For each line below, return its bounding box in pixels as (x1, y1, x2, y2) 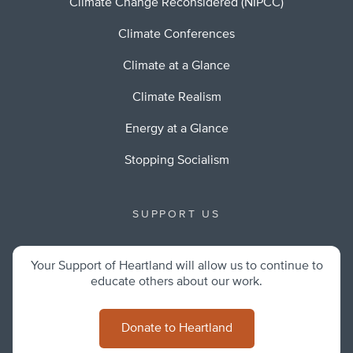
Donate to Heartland (121, 322, 232, 336)
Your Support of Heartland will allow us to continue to (30, 260, 323, 273)
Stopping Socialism (124, 154, 229, 168)
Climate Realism (132, 91, 221, 105)
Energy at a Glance (124, 123, 229, 136)
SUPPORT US (132, 209, 221, 221)
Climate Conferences (118, 28, 235, 42)
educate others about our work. (91, 276, 262, 289)
